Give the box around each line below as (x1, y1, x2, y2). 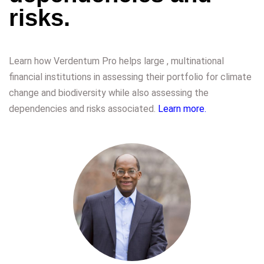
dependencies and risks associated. (9, 103, 158, 114)
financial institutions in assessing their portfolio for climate (9, 71, 252, 82)
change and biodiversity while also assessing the (9, 87, 209, 98)
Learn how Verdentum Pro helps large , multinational (9, 55, 224, 67)
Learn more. (158, 103, 206, 114)
